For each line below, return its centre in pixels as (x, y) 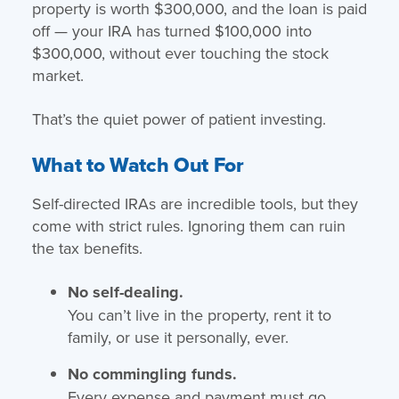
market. (57, 75)
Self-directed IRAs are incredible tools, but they (195, 203)
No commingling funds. (152, 374)
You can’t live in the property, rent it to (199, 314)
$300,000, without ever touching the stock (180, 53)
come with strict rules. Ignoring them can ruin (188, 225)
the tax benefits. (87, 248)
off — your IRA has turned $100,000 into (171, 30)
